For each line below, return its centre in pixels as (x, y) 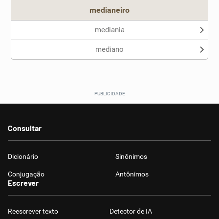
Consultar (25, 128)
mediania (109, 30)
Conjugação (26, 174)
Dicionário (23, 156)
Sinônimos (131, 156)
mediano (109, 49)
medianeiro (109, 10)
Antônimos (132, 174)
